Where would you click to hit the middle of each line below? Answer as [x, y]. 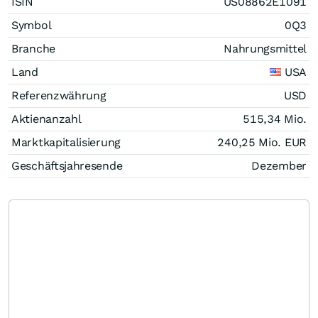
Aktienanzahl [46, 119]
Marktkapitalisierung [66, 142]
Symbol [32, 25]
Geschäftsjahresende [67, 165]
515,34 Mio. [275, 119]
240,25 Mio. [251, 142]
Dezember [279, 165]
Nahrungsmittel [265, 48]
